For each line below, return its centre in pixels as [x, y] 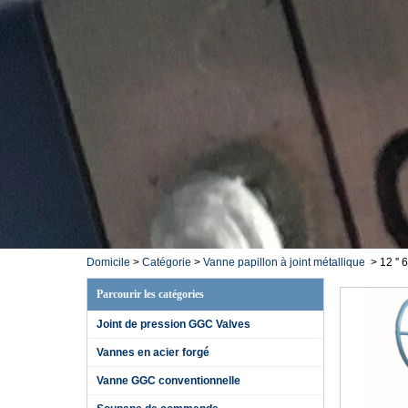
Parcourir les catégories [150, 294]
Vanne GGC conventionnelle [168, 381]
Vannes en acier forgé [153, 352]
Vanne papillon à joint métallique [284, 262]
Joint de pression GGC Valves [173, 324]
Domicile [108, 262]
